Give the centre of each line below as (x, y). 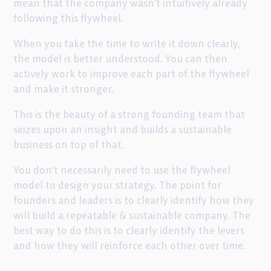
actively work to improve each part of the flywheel (132, 74)
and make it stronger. (64, 89)
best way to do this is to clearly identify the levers (129, 230)
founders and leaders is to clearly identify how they (134, 200)
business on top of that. (69, 145)
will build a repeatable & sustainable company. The (132, 215)
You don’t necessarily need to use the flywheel (122, 170)
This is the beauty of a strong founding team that (129, 114)
